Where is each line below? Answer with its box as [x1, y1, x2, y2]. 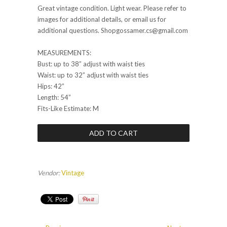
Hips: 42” [37, 82, 64, 91]
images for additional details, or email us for [37, 15, 166, 24]
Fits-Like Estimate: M [37, 104, 99, 113]
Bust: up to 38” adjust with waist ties [37, 60, 145, 68]
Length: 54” [37, 93, 71, 102]
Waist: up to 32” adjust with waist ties [37, 71, 150, 80]
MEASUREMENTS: [37, 49, 93, 57]
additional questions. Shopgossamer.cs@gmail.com [37, 26, 188, 35]
